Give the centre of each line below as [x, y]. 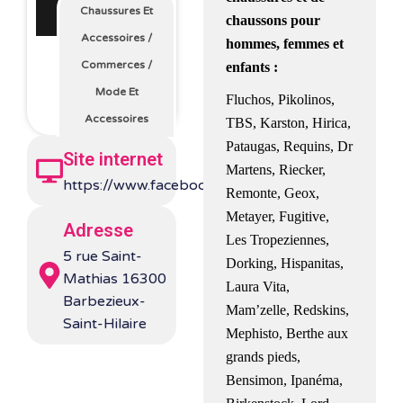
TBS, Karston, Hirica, [289, 123]
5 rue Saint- [103, 257]
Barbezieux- [104, 302]
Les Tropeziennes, [278, 240]
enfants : [252, 67]
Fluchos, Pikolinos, [281, 99]
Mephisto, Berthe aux [287, 333]
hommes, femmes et [285, 44]
